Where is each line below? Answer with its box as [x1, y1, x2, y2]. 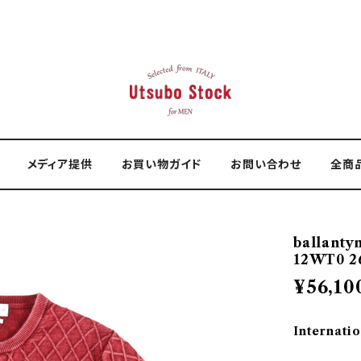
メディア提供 [27, 157, 93, 172]
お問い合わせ [230, 157, 301, 172]
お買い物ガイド [121, 157, 202, 172]
